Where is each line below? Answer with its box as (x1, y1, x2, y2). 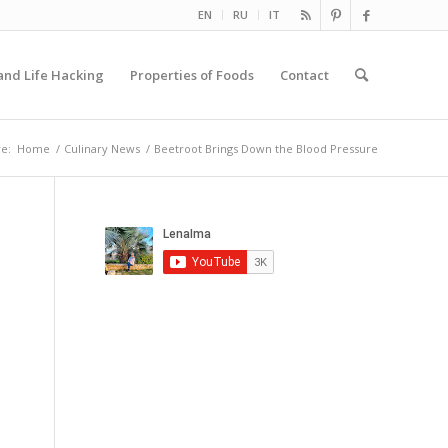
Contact (280, 66, 329, 84)
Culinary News (64, 141, 140, 156)
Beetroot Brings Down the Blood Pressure (154, 141, 378, 156)
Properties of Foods (130, 66, 254, 84)
